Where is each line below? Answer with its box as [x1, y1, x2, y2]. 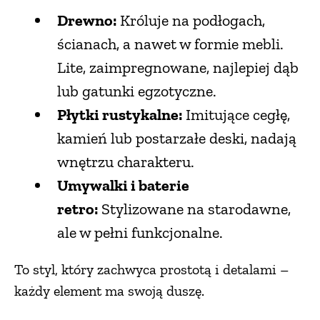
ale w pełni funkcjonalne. [57, 223, 223, 243]
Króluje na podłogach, [116, 11, 265, 31]
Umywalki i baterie [57, 176, 189, 196]
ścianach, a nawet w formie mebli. [57, 34, 284, 54]
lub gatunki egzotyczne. [57, 81, 216, 101]
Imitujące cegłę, [182, 105, 290, 125]
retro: [57, 199, 98, 219]
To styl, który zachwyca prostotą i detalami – [14, 261, 289, 279]
